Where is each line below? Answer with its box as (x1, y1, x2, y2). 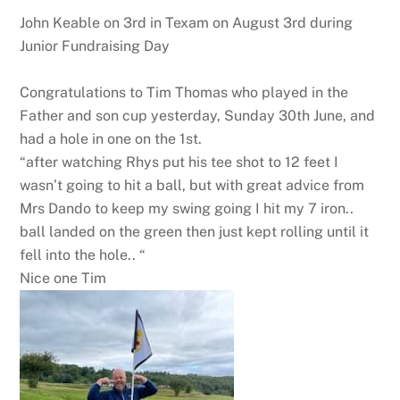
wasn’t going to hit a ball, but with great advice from (20, 177, 365, 195)
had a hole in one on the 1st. (20, 130, 203, 148)
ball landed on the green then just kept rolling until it (20, 223, 370, 241)
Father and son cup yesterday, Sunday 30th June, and (20, 107, 376, 125)
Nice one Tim (20, 270, 107, 287)
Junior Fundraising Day (20, 37, 171, 55)
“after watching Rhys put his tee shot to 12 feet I (20, 154, 339, 171)
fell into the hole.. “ (20, 246, 146, 264)
